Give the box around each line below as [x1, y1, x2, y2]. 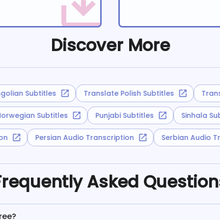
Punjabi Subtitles [100, 110, 159, 121]
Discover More [50, 33, 170, 57]
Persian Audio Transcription [42, 133, 141, 143]
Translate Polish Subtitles [77, 88, 167, 99]
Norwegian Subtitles [1, 110, 73, 121]
